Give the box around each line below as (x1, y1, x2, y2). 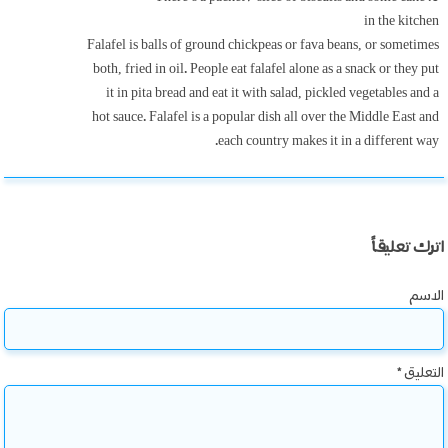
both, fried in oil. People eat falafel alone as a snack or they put (93, 62, 439, 76)
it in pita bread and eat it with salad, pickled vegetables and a (106, 86, 439, 100)
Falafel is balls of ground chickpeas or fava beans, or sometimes (87, 38, 439, 52)
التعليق (402, 365, 444, 380)
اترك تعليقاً (372, 239, 444, 256)
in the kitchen (364, 14, 439, 28)
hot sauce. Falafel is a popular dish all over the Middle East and (92, 110, 439, 124)
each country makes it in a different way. (218, 134, 439, 148)
